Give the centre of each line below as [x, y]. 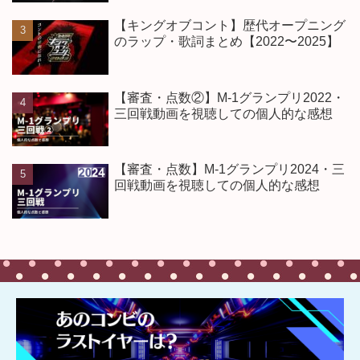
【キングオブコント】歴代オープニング [229, 25]
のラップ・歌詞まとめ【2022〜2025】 [226, 41]
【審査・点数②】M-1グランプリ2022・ [229, 97]
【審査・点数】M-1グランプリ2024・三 [229, 170]
